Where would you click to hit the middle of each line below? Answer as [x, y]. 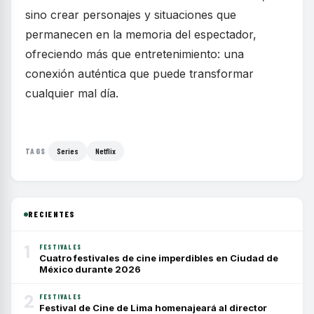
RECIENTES [52, 214]
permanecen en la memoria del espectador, [141, 34]
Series [68, 151]
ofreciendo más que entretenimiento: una [135, 54]
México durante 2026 [90, 269]
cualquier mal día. [72, 93]
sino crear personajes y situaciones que [131, 15]
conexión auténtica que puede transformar [139, 74]
